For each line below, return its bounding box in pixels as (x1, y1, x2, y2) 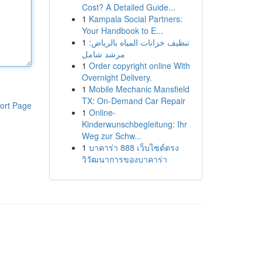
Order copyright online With (88, 60, 190, 71)
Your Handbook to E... (81, 25, 163, 36)
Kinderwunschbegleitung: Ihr (81, 118, 187, 130)
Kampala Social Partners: (88, 13, 182, 25)
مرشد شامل (81, 48, 125, 60)
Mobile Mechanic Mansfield (88, 83, 189, 95)
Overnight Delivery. (81, 71, 152, 83)
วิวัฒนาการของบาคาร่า (81, 153, 167, 165)
